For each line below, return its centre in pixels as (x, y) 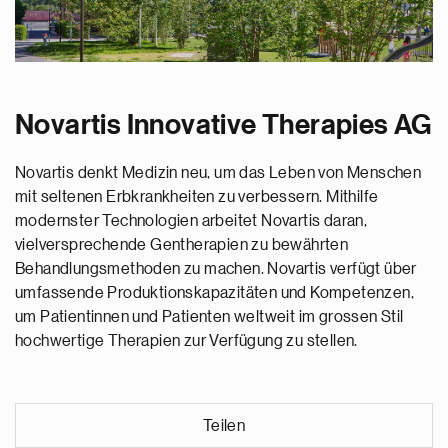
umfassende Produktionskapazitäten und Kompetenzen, (214, 292)
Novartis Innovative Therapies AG (224, 124)
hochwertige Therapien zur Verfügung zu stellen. (186, 340)
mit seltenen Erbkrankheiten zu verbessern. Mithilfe (197, 196)
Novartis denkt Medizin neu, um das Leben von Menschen (218, 172)
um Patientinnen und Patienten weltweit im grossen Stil (209, 316)
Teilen (224, 425)
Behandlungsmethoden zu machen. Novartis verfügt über (216, 268)
